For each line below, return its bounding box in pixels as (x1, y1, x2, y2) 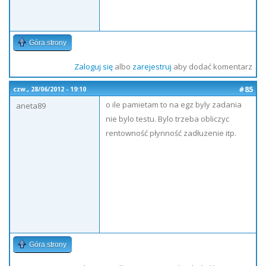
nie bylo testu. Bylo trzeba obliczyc (106, 113, 229, 124)
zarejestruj (132, 61, 172, 72)
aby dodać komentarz (171, 61, 252, 72)
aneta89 (16, 100, 46, 111)
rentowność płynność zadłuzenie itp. (106, 128, 236, 138)
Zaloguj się (74, 61, 113, 72)
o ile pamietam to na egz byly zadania (106, 99, 242, 110)
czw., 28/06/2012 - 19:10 (13, 85, 86, 93)
